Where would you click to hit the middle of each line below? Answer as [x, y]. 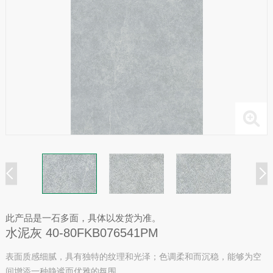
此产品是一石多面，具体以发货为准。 [83, 218]
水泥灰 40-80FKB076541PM [82, 232]
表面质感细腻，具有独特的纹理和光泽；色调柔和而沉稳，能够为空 [133, 256]
